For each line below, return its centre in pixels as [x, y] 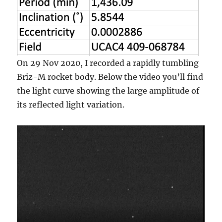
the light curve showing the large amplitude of [108, 91]
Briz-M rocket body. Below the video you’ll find [110, 77]
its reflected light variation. [71, 105]
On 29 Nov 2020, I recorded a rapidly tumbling [108, 63]
